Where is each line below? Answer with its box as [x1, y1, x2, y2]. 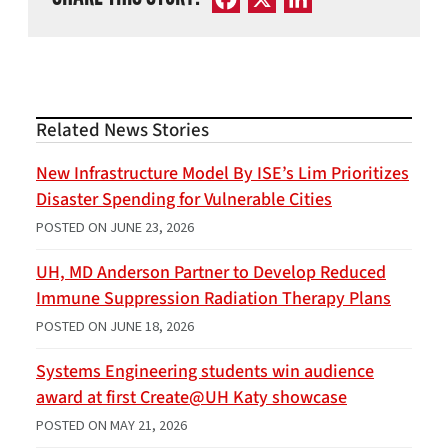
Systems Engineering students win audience [36, 359, 374, 385]
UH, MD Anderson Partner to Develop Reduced [36, 260, 386, 286]
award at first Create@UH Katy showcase [36, 385, 347, 411]
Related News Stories [36, 116, 209, 145]
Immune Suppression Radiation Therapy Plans [36, 286, 391, 312]
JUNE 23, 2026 [110, 218, 194, 237]
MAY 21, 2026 [110, 416, 187, 435]
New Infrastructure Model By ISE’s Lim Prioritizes [36, 161, 409, 187]
